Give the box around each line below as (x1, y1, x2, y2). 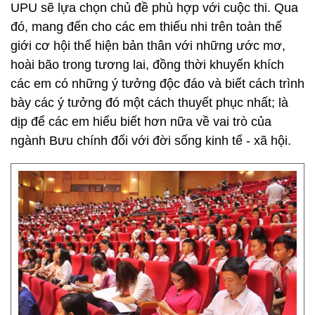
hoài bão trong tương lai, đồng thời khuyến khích (11, 58, 284, 72)
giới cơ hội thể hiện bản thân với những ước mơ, (11, 39, 285, 53)
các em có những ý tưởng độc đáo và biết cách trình (11, 77, 304, 91)
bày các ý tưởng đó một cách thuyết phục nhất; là (11, 96, 288, 110)
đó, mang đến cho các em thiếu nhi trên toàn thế (11, 20, 282, 34)
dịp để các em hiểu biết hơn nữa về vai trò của (11, 115, 271, 129)
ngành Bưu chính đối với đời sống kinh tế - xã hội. (11, 134, 291, 148)
